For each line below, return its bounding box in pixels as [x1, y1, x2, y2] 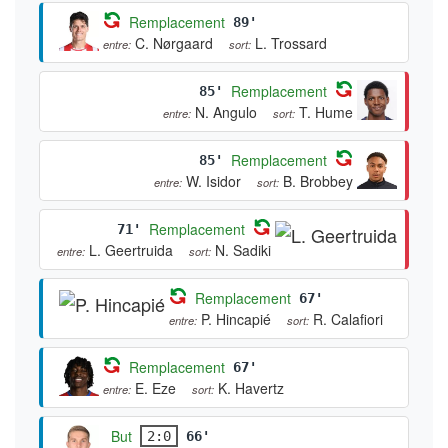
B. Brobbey [283, 170, 353, 191]
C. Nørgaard [135, 32, 213, 53]
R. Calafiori [313, 308, 383, 329]
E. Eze [135, 377, 176, 398]
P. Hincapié [201, 308, 271, 329]
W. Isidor [186, 170, 241, 191]
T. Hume [299, 101, 353, 122]
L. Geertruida [89, 239, 173, 260]
